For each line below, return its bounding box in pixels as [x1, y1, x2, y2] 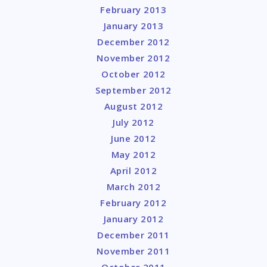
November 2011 [97, 245, 170, 257]
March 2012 [106, 181, 161, 193]
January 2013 [103, 20, 164, 32]
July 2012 [113, 116, 154, 129]
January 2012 [103, 213, 164, 225]
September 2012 [95, 84, 172, 97]
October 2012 [101, 68, 166, 80]
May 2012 [111, 148, 156, 161]
